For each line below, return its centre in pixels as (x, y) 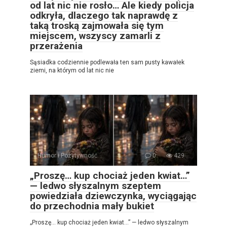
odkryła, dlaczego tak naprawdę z (104, 16)
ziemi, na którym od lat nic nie (72, 71)
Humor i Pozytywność (67, 156)
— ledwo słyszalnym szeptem (96, 186)
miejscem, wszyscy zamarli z (95, 36)
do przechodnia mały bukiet (92, 206)
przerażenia (56, 46)
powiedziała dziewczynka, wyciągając (113, 196)
